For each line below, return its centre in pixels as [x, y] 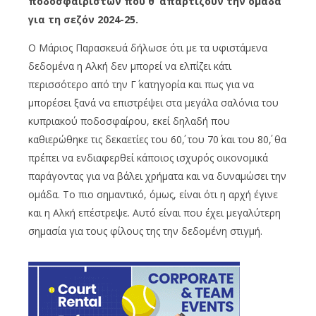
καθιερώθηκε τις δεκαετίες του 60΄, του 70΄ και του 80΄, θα [157, 140]
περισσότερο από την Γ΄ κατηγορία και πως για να [141, 85]
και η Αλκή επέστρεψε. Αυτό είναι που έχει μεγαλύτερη [154, 213]
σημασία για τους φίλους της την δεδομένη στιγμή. [145, 231]
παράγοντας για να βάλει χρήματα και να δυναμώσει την [157, 176]
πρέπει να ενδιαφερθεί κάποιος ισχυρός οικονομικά [148, 158]
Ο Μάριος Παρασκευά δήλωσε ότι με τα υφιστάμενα [148, 48]
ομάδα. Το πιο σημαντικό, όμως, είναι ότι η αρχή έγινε [153, 195]
